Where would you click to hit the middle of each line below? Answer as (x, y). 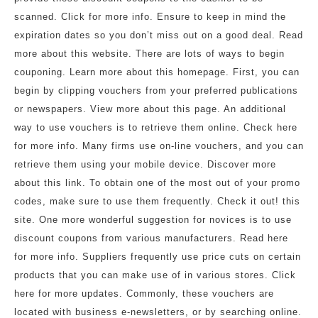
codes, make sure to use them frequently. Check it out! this (157, 201)
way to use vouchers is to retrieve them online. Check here (156, 127)
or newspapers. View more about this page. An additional (150, 109)
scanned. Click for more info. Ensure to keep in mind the (150, 17)
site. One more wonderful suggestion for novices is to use (153, 220)
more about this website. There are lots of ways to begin (149, 54)
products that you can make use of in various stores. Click (155, 275)
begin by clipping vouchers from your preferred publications (156, 91)
